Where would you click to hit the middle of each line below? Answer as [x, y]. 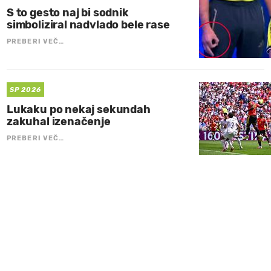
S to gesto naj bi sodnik [68, 13]
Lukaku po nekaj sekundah [79, 110]
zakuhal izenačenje [59, 122]
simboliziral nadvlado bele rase [88, 25]
